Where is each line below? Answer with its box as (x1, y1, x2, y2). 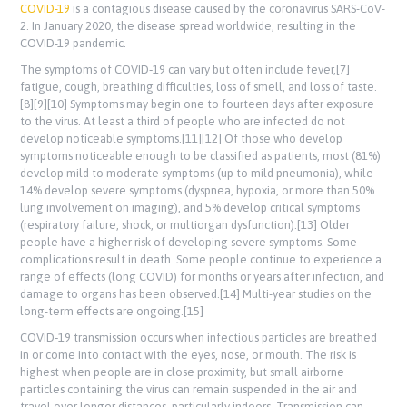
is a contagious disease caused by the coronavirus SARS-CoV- (70, 2, 386, 16)
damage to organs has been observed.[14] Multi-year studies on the (20, 287, 372, 302)
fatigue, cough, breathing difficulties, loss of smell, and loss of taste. (20, 80, 378, 94)
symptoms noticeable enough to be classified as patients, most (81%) (20, 149, 382, 164)
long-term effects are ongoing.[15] (20, 304, 204, 319)
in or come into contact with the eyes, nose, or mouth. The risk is (20, 348, 357, 362)
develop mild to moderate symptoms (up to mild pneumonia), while (20, 166, 374, 181)
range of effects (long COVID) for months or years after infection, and (20, 270, 385, 284)
